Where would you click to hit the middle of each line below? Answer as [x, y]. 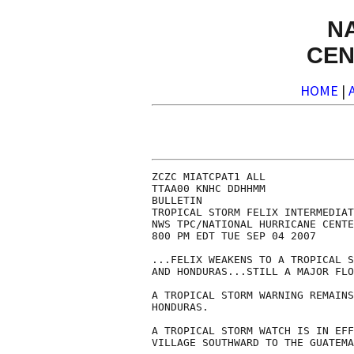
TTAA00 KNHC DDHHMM [209, 189]
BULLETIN [177, 201]
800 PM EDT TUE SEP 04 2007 [234, 236]
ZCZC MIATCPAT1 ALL [209, 177]
